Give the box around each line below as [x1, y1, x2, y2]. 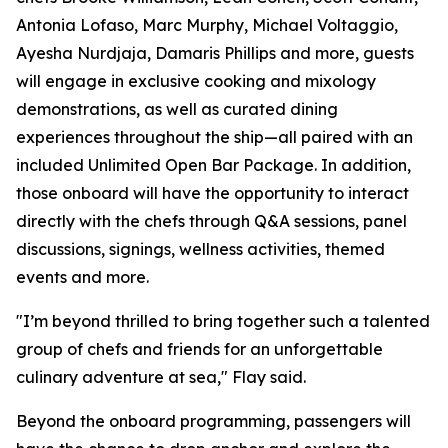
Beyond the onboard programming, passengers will [16, 411, 411, 431]
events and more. [16, 267, 149, 287]
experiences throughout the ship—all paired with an [16, 127, 413, 147]
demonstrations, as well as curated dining [16, 99, 338, 119]
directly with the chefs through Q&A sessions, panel [16, 211, 407, 231]
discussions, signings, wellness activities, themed [16, 239, 385, 259]
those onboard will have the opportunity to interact [16, 183, 409, 203]
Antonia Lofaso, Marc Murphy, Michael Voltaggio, [16, 15, 398, 35]
